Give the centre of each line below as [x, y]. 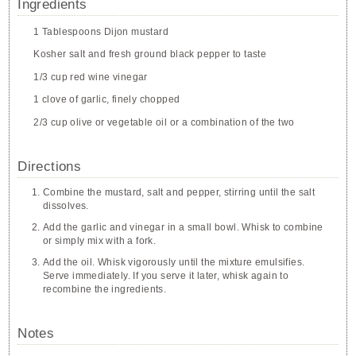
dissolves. [66, 205]
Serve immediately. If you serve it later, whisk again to [166, 275]
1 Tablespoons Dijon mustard [101, 31]
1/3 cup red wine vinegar [91, 77]
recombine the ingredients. [104, 289]
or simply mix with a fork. [99, 240]
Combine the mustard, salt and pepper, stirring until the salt [179, 192]
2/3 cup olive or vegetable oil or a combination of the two [164, 122]
